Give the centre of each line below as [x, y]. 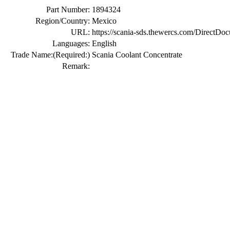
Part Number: [68, 9]
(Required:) [71, 55]
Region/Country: [63, 21]
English [104, 43]
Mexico [104, 21]
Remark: [76, 66]
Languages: [71, 43]
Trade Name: [32, 55]
